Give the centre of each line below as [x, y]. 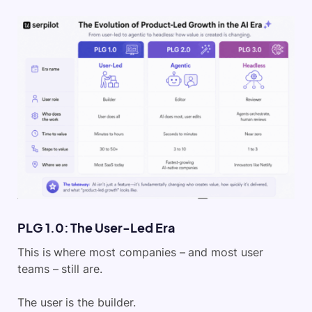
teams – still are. [60, 269]
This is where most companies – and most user [140, 252]
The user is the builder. [77, 303]
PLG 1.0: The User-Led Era [96, 228]
